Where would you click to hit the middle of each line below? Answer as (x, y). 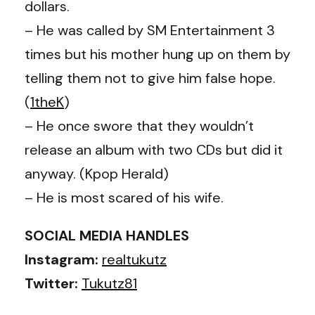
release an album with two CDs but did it (154, 149)
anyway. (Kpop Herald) (97, 173)
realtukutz (134, 259)
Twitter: (53, 283)
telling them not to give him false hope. (150, 78)
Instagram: (63, 259)
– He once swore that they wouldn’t (139, 126)
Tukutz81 (109, 283)
